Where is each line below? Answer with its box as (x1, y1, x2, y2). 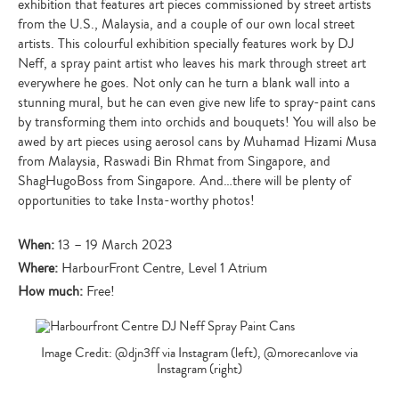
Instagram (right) (157, 359, 242, 379)
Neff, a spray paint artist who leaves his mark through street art (18, 53, 366, 73)
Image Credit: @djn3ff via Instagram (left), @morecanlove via (41, 343, 358, 362)
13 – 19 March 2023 (58, 234, 173, 255)
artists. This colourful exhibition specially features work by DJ (18, 33, 354, 53)
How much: (18, 281, 86, 301)
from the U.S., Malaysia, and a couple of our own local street (18, 13, 354, 34)
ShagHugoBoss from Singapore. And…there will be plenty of (18, 170, 351, 191)
